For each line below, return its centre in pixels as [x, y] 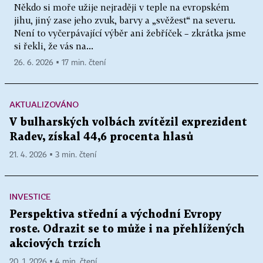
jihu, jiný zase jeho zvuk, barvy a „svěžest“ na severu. [125, 20]
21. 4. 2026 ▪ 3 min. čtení [53, 155]
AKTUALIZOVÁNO [44, 104]
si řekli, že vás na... [54, 45]
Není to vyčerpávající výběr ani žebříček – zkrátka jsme [130, 33]
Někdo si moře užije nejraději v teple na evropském [122, 7]
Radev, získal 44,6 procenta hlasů [101, 137]
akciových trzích [55, 244]
